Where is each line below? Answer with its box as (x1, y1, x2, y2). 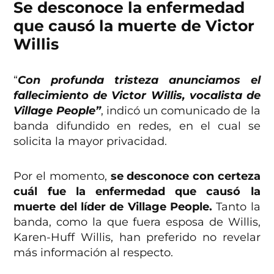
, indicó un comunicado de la (100, 104, 261, 118)
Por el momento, (13, 169, 111, 183)
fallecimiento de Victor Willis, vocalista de (13, 89, 261, 103)
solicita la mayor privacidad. (13, 135, 168, 149)
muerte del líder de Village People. (13, 200, 212, 214)
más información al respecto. (13, 246, 177, 260)
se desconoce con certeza (110, 169, 261, 183)
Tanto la (212, 200, 261, 214)
